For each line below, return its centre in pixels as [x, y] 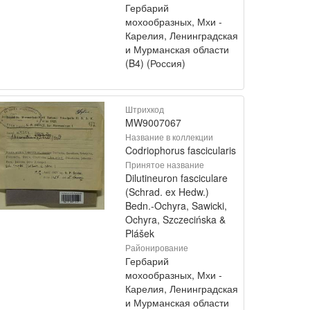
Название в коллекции [169, 137]
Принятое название [165, 164]
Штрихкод [145, 109]
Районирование [157, 247]
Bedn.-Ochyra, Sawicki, [176, 206]
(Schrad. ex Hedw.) [167, 192]
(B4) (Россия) [155, 63]
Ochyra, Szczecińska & [175, 219]
